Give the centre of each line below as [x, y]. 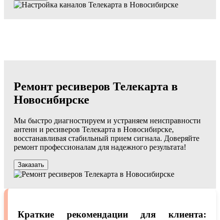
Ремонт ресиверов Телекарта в [96, 86]
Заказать [31, 165]
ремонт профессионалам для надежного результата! [100, 147]
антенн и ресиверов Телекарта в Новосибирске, [94, 129]
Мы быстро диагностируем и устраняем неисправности [107, 120]
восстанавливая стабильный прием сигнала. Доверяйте [107, 138]
